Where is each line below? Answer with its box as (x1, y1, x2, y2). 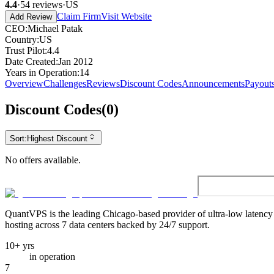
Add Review (10, 12, 52, 21)
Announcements (182, 78, 245, 89)
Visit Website (101, 10, 152, 21)
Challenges (43, 78, 86, 89)
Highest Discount (27, 133, 87, 143)
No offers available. (5, 154, 81, 165)
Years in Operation (5, 67, 77, 78)
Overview (5, 78, 43, 89)
